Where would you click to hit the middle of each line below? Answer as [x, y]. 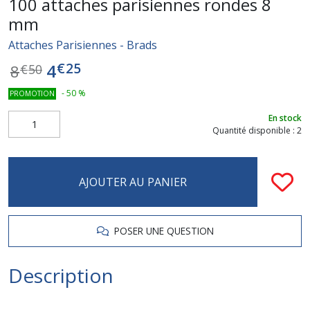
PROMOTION [32, 93]
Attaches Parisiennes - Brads [83, 45]
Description [61, 275]
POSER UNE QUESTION [161, 231]
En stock [285, 118]
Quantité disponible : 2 [257, 130]
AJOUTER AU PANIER [133, 182]
